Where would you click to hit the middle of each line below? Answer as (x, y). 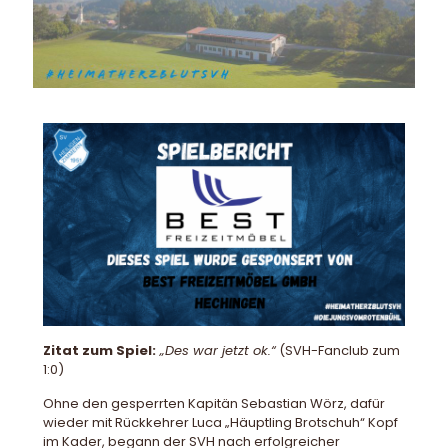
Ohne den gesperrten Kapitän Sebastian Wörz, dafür (214, 404)
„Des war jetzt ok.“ (216, 351)
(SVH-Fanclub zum (338, 351)
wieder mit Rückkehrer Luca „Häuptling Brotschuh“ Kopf (220, 423)
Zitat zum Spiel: (99, 351)
